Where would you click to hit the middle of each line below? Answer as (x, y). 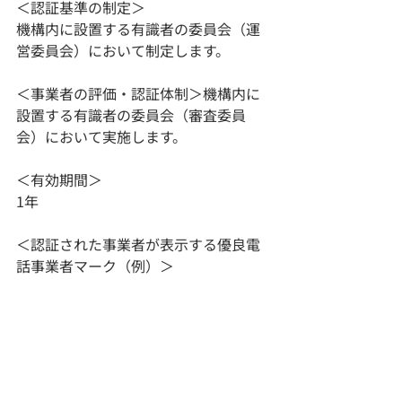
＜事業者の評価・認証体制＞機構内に (138, 93)
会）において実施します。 (101, 136)
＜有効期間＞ (59, 179)
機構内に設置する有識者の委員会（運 (138, 28)
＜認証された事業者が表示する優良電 (138, 244)
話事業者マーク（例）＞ (95, 265)
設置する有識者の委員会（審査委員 (131, 114)
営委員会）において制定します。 (123, 50)
